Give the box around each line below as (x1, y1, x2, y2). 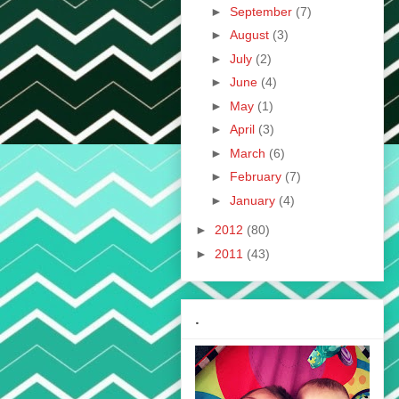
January (229, 192, 279, 208)
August (229, 28, 273, 43)
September (229, 4, 296, 19)
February (229, 169, 285, 184)
